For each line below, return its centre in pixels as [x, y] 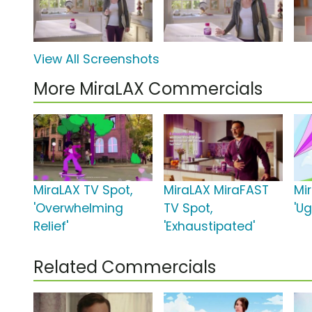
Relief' [51, 227]
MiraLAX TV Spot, [83, 190]
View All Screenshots [96, 60]
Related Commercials [125, 267]
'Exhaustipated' [210, 227]
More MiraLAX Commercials [148, 89]
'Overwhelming [78, 209]
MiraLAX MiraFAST [217, 190]
